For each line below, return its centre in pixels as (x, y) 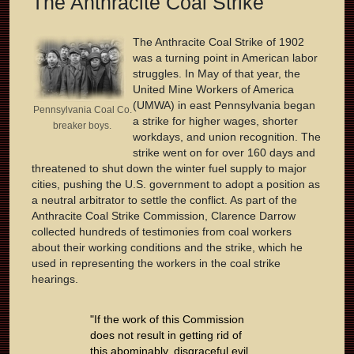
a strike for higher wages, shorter (215, 121)
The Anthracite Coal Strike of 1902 (218, 42)
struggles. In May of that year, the (217, 74)
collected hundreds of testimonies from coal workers (162, 232)
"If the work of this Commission (167, 320)
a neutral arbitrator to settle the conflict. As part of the (164, 200)
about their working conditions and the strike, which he (167, 248)
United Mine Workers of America (213, 90)
